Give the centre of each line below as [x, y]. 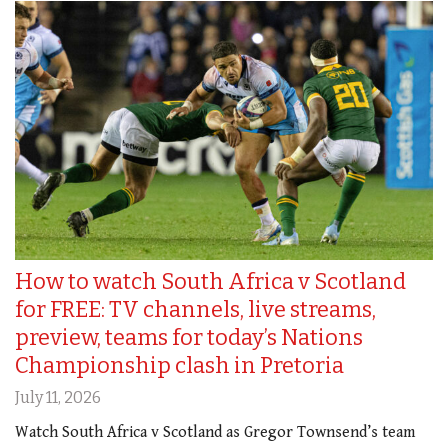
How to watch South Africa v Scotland [210, 282]
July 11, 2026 [58, 398]
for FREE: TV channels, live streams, [195, 310]
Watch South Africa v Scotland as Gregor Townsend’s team [215, 433]
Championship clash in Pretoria [179, 366]
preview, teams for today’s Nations [189, 338]
